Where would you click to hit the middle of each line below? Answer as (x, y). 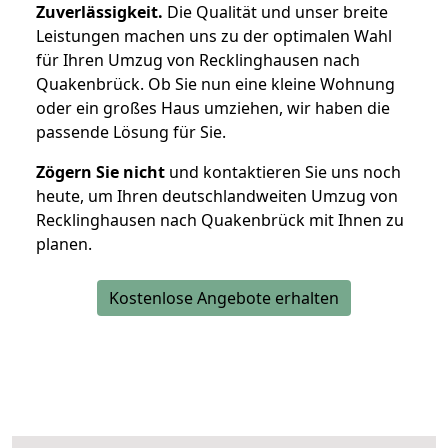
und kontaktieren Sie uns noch (283, 172)
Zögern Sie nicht (100, 172)
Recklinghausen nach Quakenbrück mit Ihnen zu (220, 220)
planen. (64, 244)
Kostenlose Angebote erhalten (224, 298)
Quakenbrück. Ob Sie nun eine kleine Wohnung (215, 84)
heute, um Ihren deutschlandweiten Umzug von (217, 196)
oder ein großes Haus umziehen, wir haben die (213, 108)
